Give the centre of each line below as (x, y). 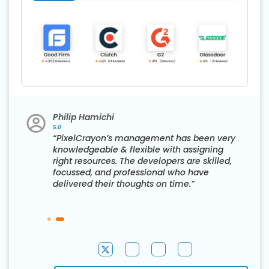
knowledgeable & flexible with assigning (138, 150)
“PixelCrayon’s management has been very (144, 138)
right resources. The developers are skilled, (142, 161)
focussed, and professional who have (131, 173)
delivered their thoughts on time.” (124, 184)
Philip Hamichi (83, 117)
